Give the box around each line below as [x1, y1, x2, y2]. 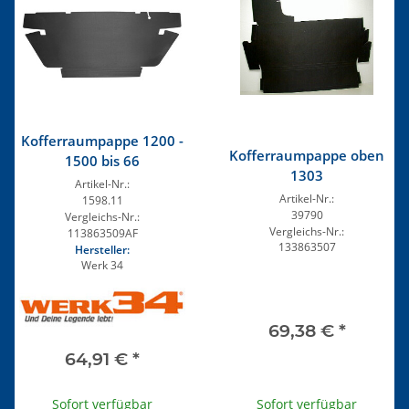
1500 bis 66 [65, 152, 140, 171]
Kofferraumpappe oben [229, 145, 384, 164]
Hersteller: [75, 242, 130, 258]
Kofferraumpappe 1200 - [21, 131, 184, 151]
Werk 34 [81, 257, 123, 274]
